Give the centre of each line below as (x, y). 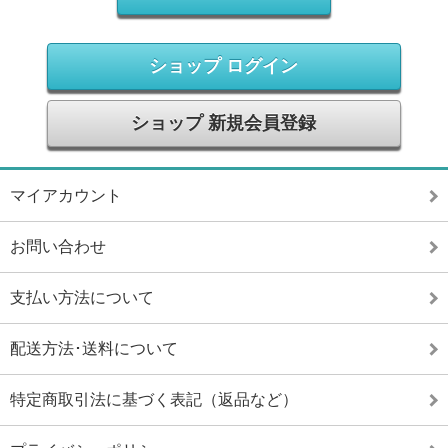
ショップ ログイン (224, 65)
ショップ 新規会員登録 (224, 122)
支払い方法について (82, 297)
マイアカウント (66, 195)
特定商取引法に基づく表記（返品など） (154, 399)
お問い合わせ (58, 246)
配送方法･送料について (94, 348)
